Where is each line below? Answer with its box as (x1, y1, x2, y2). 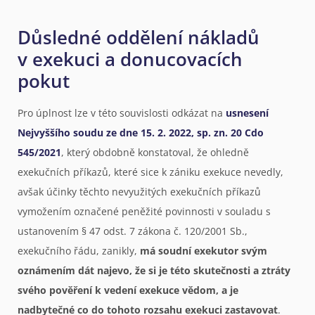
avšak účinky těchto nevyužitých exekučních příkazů (18, 184, 261, 198)
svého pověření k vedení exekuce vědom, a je (18, 283, 238, 297)
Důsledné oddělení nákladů (18, 24, 259, 50)
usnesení (226, 105, 269, 120)
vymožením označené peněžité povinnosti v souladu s (18, 204, 271, 218)
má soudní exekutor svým (140, 243, 267, 257)
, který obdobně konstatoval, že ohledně (61, 145, 249, 159)
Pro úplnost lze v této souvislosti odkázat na (18, 105, 226, 120)
